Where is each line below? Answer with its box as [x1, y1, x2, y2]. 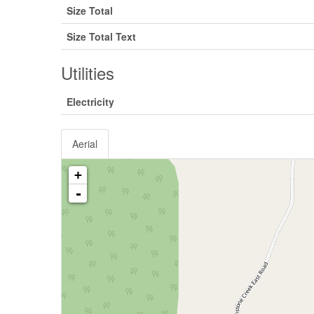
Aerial [72, 136, 97, 151]
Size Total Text [67, 29, 136, 43]
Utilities [61, 60, 114, 85]
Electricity [67, 94, 114, 109]
